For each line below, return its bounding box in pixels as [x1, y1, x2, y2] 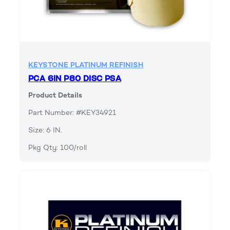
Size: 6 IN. [28, 125, 62, 135]
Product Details [28, 90, 82, 100]
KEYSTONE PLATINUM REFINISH [28, 60, 143, 69]
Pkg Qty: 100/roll [28, 143, 87, 152]
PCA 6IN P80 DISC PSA [28, 73, 121, 83]
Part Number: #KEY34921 [28, 108, 116, 117]
